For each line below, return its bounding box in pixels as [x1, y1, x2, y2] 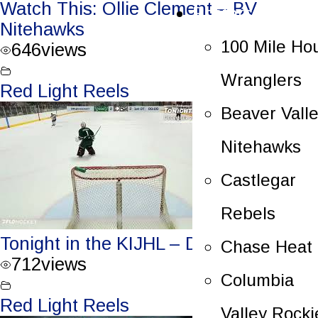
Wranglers [221, 70, 302, 89]
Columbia [221, 270, 294, 290]
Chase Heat [221, 236, 312, 256]
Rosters [192, 3, 253, 23]
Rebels [221, 203, 275, 223]
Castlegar [221, 170, 296, 190]
